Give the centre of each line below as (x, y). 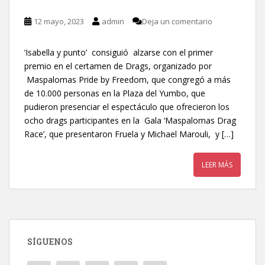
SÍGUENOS (50, 242)
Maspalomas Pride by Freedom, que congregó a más (127, 80)
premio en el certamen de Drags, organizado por (118, 66)
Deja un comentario (177, 21)
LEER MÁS (217, 165)
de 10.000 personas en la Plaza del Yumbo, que (115, 93)
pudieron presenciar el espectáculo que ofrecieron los (127, 107)
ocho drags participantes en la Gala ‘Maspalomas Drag (130, 120)
